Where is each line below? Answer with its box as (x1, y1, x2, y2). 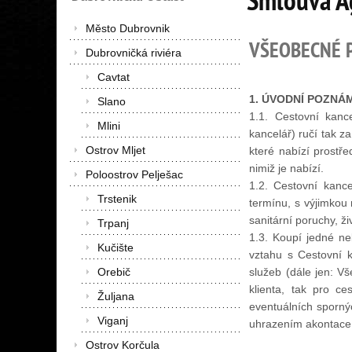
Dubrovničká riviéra (86, 46, 181, 59)
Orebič (97, 266, 130, 278)
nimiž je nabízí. (249, 162, 324, 174)
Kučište (97, 241, 134, 254)
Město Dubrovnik (86, 22, 170, 35)
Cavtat (97, 71, 130, 83)
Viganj (97, 314, 128, 327)
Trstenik (97, 192, 137, 205)
